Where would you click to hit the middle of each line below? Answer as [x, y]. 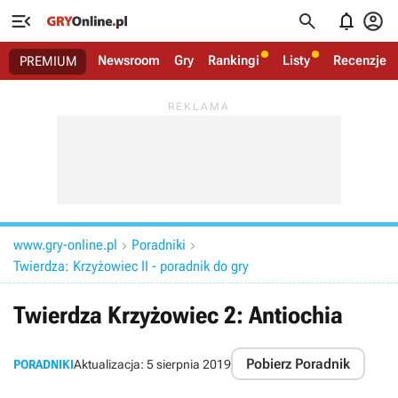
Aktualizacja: [110, 364]
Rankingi [234, 60]
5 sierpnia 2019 [189, 364]
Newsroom [129, 60]
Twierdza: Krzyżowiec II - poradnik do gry [131, 266]
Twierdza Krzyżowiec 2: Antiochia [178, 315]
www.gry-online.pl [65, 245]
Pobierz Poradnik [298, 364]
